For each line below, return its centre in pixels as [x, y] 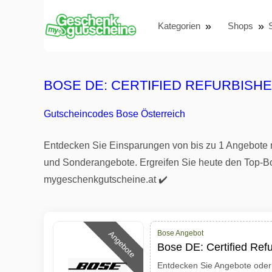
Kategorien [179, 25]
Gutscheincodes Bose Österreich [114, 114]
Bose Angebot [180, 233]
